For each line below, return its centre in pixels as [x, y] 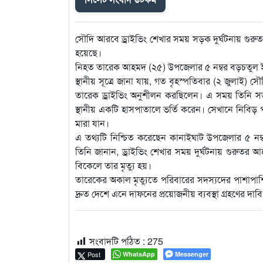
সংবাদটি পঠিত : [117, 241]
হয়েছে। [88, 52]
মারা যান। [92, 123]
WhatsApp [139, 254]
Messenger [192, 254]
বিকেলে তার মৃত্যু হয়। [113, 165]
